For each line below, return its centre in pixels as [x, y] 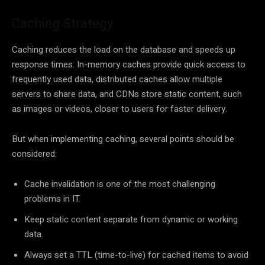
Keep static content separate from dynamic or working [131, 220]
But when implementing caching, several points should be [123, 139]
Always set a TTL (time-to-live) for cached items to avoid [136, 255]
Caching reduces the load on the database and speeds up [124, 50]
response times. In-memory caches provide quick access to [129, 65]
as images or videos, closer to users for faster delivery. [119, 109]
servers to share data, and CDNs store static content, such [127, 94]
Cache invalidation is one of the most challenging [120, 184]
